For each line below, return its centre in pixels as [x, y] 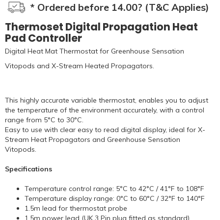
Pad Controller [43, 38]
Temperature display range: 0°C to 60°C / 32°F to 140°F [116, 198]
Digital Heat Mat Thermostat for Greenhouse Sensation [95, 51]
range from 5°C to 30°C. [45, 120]
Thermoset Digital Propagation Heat [101, 27]
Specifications [28, 169]
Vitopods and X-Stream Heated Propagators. [80, 66]
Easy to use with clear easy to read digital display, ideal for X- [105, 129]
